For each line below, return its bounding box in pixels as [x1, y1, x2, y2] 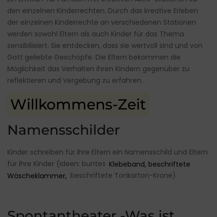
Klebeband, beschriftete [107, 159, 190, 169]
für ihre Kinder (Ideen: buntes [7, 159, 106, 169]
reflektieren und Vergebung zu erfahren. [7, 76, 143, 86]
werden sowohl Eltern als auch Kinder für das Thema [7, 29, 184, 39]
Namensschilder [7, 122, 120, 139]
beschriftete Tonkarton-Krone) [68, 170, 176, 181]
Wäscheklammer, [7, 170, 67, 181]
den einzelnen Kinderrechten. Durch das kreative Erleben [7, 6, 198, 16]
